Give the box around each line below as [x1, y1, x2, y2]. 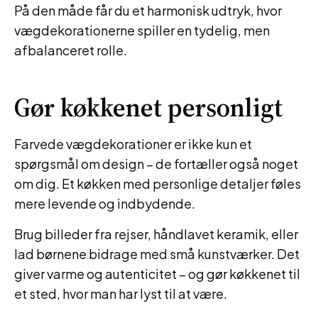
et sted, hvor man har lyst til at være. [14, 285, 227, 302]
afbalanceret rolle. [14, 42, 127, 58]
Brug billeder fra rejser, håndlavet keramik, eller [14, 226, 298, 242]
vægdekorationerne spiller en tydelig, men [14, 22, 270, 38]
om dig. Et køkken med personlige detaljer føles [14, 175, 301, 192]
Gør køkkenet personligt [14, 90, 283, 125]
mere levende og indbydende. [14, 195, 195, 212]
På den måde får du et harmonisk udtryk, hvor [14, 2, 282, 18]
